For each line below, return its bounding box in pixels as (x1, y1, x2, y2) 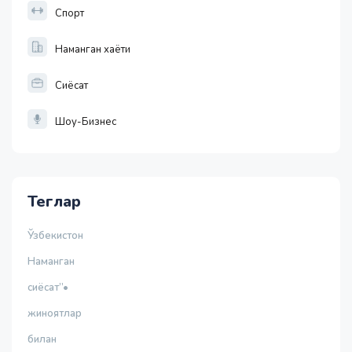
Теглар (27, 191, 81, 213)
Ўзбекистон (27, 229, 83, 244)
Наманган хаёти (55, 42, 130, 57)
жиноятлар (27, 306, 82, 321)
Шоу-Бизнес (55, 115, 116, 130)
